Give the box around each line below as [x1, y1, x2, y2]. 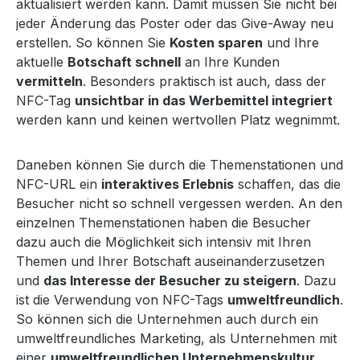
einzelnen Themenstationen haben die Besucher [16, 214, 311, 231]
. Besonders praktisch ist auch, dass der [83, 72, 326, 89]
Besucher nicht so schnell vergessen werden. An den [16, 194, 342, 211]
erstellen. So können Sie [16, 34, 170, 51]
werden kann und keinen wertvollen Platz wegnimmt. [16, 111, 340, 128]
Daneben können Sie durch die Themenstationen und [16, 156, 343, 173]
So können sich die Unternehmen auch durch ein [16, 310, 318, 327]
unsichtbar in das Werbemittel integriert [75, 92, 333, 108]
